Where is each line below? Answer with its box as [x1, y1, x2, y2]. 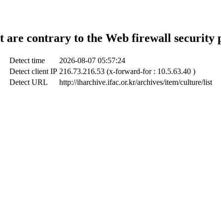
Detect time [9, 56, 45, 65]
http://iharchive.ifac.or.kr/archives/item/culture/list [59, 77, 212, 86]
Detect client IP [9, 67, 57, 75]
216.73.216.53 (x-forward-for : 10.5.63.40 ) [59, 67, 195, 75]
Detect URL [9, 77, 48, 86]
